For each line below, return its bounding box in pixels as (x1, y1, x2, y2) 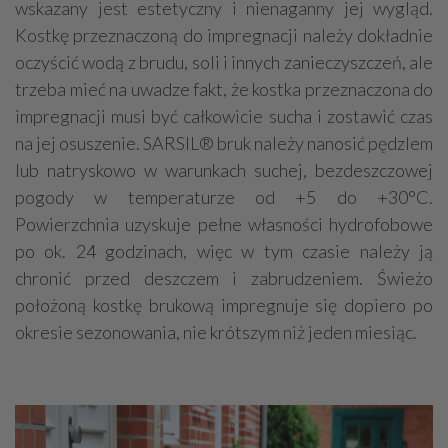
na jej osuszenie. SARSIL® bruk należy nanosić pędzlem (15, 131, 433, 154)
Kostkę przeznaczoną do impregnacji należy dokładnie (15, 23, 433, 46)
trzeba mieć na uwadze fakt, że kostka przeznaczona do (15, 77, 433, 100)
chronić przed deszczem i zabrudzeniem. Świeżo (15, 266, 433, 289)
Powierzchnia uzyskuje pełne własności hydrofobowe (15, 212, 433, 235)
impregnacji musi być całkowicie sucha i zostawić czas (15, 104, 433, 127)
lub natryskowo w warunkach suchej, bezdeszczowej (15, 158, 433, 181)
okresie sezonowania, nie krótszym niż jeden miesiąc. (15, 320, 417, 343)
